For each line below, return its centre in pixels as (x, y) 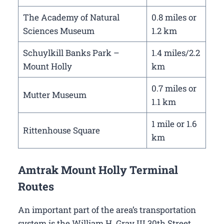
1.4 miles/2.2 (175, 53)
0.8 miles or (174, 17)
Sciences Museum (58, 31)
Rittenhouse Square (61, 130)
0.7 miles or (174, 88)
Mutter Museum (54, 95)
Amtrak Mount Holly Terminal (98, 169)
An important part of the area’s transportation (107, 209)
